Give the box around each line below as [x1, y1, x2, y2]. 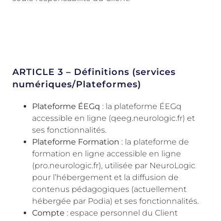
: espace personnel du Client [65, 208, 178, 218]
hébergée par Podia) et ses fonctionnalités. [32, 196, 199, 206]
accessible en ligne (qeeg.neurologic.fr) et [32, 113, 195, 123]
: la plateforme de [119, 137, 189, 147]
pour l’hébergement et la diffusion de [32, 172, 179, 182]
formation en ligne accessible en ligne [32, 148, 181, 158]
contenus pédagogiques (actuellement [32, 184, 186, 194]
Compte [32, 208, 65, 218]
